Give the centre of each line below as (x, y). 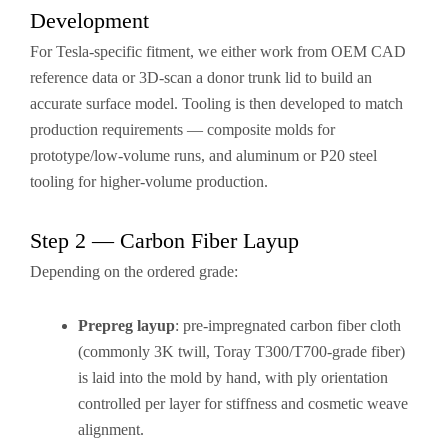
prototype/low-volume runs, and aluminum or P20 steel (203, 155)
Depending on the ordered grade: (134, 271)
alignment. (111, 429)
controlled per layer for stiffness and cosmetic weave (243, 403)
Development (89, 20)
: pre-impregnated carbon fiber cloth (288, 325)
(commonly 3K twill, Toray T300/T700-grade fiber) (241, 351)
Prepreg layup (126, 325)
